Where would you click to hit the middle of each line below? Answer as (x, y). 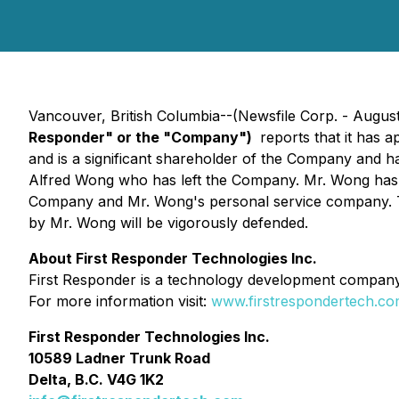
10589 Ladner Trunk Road (119, 358)
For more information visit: (120, 301)
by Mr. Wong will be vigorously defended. (168, 223)
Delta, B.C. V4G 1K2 (96, 379)
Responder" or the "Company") (142, 137)
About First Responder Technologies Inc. (173, 258)
